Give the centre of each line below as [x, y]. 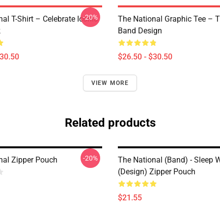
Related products [110, 123]
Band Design [140, 31]
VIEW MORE [110, 83]
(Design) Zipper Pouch [157, 172]
